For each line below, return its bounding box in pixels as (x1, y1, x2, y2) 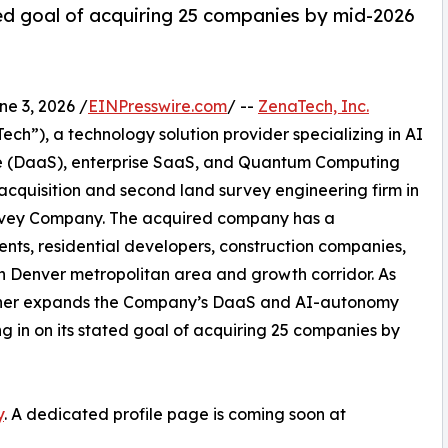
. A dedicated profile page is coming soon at (4, 404, 346, 425)
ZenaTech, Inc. (258, 96, 369, 117)
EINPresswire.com (88, 96, 227, 117)
